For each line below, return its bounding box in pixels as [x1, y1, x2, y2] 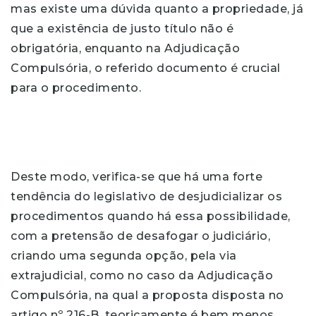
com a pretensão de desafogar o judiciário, [11, 229, 270, 243]
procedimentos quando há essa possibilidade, [11, 209, 291, 223]
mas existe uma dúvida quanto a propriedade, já [11, 2, 303, 16]
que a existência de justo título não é [11, 22, 233, 35]
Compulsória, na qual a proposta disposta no [11, 288, 284, 302]
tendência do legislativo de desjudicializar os [11, 190, 282, 203]
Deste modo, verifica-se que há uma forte [11, 170, 262, 183]
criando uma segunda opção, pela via [11, 249, 237, 262]
